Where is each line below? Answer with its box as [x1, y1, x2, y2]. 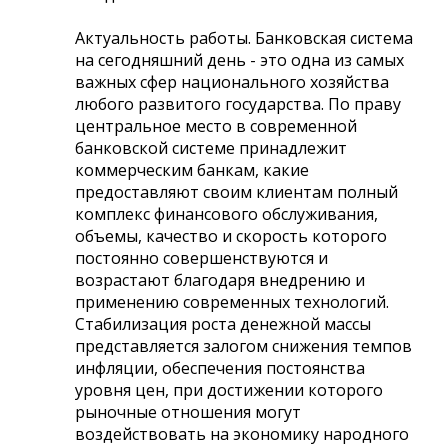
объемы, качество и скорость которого [75, 224, 387, 247]
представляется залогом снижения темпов [75, 334, 412, 357]
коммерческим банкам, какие [75, 158, 309, 181]
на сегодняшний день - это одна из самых [75, 48, 404, 71]
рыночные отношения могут [75, 400, 301, 423]
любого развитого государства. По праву [75, 92, 401, 115]
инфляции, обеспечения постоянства [75, 356, 365, 379]
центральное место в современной [75, 114, 357, 137]
